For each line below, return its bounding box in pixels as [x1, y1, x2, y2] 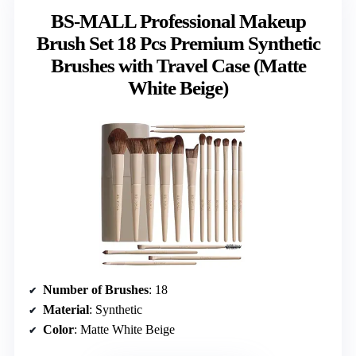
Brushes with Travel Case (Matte [50, 54, 306, 76]
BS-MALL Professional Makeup [50, 10, 306, 32]
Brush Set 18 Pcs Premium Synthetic [36, 32, 320, 54]
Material [43, 302, 89, 316]
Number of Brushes [43, 282, 149, 296]
